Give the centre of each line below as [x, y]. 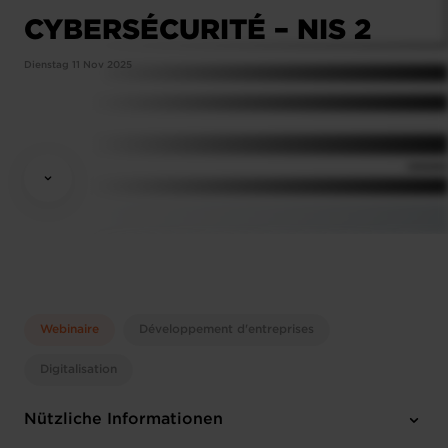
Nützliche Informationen [123, 419]
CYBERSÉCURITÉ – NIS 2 [197, 28]
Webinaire [69, 329]
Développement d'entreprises [226, 329]
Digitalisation [78, 369]
